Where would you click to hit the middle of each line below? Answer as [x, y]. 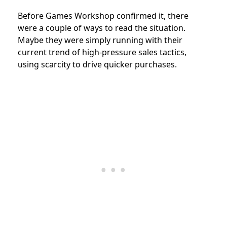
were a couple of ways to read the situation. [102, 28]
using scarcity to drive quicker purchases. [97, 64]
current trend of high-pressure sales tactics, [102, 52]
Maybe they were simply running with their [100, 40]
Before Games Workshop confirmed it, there [103, 15]
